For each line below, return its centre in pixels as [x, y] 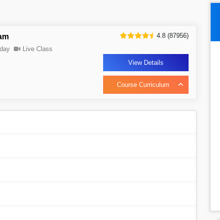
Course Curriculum [143, 85]
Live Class [38, 49]
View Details [146, 63]
